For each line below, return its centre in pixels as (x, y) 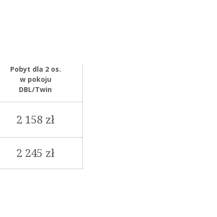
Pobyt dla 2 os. (35, 69)
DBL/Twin (35, 89)
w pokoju (35, 79)
